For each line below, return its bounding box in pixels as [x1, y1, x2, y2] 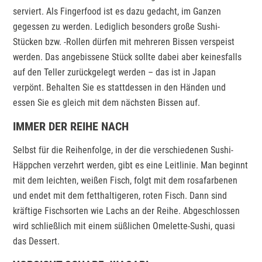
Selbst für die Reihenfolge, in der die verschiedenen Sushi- [13, 144, 234, 156]
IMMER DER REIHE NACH [13, 119, 129, 133]
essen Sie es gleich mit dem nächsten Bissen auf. [13, 96, 201, 108]
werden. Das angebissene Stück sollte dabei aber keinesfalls [13, 51, 242, 63]
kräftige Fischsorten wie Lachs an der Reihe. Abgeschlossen [13, 205, 240, 216]
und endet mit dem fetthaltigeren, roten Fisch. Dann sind [13, 189, 227, 201]
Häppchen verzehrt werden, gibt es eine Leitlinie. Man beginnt [13, 159, 249, 171]
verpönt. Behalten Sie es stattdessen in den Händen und [13, 81, 226, 93]
